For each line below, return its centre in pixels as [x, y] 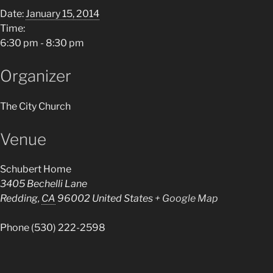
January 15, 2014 [62, 14]
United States [122, 198]
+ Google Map [186, 198]
